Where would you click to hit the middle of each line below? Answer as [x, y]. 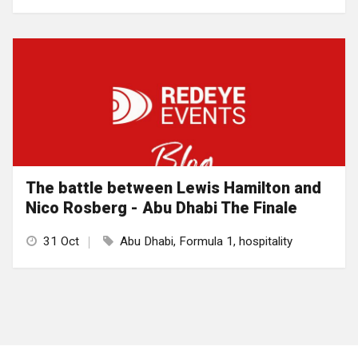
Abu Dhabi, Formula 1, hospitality [206, 242]
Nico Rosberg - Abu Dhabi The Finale [161, 209]
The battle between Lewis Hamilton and [173, 189]
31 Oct [61, 242]
